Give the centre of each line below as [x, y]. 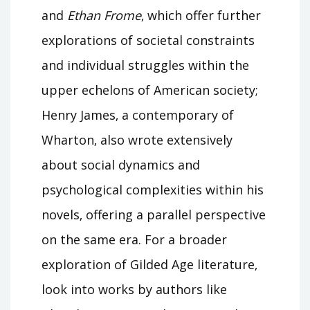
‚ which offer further [201, 16]
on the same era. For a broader [134, 240]
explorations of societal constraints [148, 40]
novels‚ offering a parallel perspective [154, 215]
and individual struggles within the [145, 65]
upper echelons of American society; [150, 90]
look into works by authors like [134, 290]
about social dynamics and [121, 165]
